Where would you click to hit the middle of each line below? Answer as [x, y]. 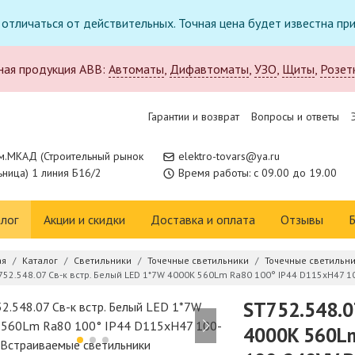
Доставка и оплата [203, 219]
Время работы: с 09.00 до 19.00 [258, 173]
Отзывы [302, 219]
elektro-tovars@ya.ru [229, 156]
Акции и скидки [84, 219]
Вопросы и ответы [295, 116]
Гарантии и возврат [194, 116]
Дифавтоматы [209, 69]
